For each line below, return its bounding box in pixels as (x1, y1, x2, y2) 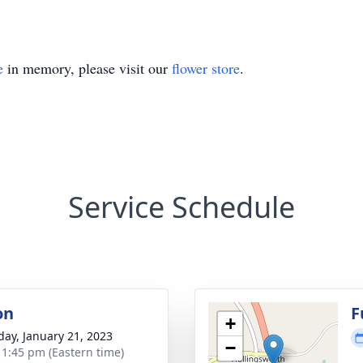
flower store (172, 58, 240, 78)
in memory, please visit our (3, 58, 172, 78)
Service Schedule (68, 187, 295, 227)
